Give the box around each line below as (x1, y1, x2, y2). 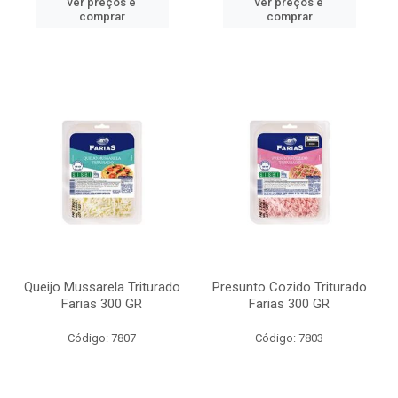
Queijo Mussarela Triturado (23, 279, 180, 295)
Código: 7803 (255, 331, 323, 345)
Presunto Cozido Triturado (211, 279, 367, 295)
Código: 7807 (68, 331, 136, 345)
